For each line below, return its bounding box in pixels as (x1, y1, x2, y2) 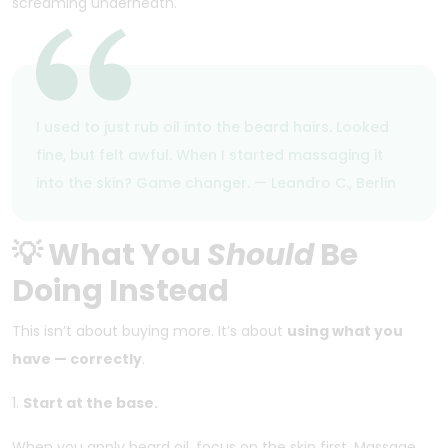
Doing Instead (12, 269, 229, 312)
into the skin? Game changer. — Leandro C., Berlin (36, 172, 396, 193)
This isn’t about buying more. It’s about (12, 320, 287, 341)
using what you (287, 320, 403, 341)
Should (207, 233, 314, 276)
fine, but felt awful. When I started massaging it (36, 144, 383, 165)
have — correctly (12, 348, 142, 369)
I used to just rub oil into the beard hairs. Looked (36, 116, 389, 137)
